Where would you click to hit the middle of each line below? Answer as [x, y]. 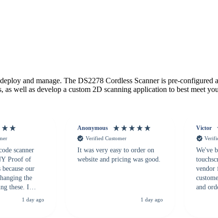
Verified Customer [106, 138]
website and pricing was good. [119, 159]
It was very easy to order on [116, 150]
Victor [204, 128]
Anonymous [92, 128]
